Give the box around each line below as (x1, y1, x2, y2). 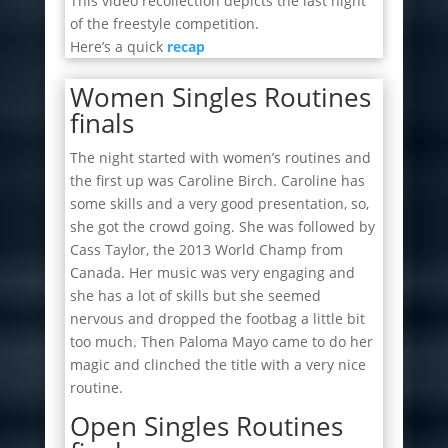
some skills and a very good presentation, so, (69, 193, 369, 213)
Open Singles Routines (69, 407, 343, 444)
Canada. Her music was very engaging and (69, 262, 355, 282)
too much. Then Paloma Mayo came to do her (69, 331, 373, 351)
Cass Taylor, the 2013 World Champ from (69, 239, 343, 259)
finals (69, 104, 134, 141)
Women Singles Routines (69, 78, 371, 115)
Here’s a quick (69, 36, 167, 56)
